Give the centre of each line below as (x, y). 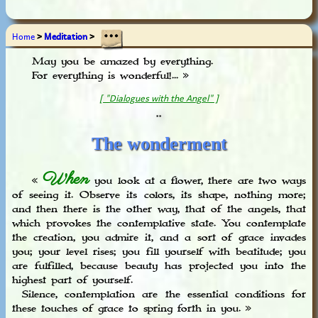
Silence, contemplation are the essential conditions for (159, 294)
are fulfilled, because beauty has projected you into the (159, 266)
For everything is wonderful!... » (100, 76)
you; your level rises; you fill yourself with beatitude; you (159, 252)
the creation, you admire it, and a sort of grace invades (159, 237)
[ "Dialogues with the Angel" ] (159, 97)
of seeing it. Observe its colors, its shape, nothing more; (159, 195)
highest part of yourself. (72, 280)
